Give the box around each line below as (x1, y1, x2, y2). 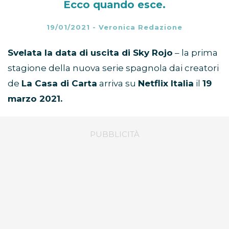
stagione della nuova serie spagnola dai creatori (8, 63, 219, 74)
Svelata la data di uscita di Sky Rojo (8, 48, 173, 58)
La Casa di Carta (21, 78, 97, 89)
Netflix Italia (138, 78, 194, 89)
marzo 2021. (8, 94, 62, 104)
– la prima (173, 48, 218, 58)
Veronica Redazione (99, 23, 182, 32)
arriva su (97, 78, 138, 89)
